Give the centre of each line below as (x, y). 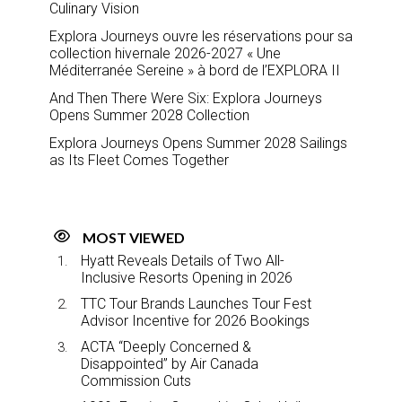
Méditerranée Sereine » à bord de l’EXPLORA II (195, 70)
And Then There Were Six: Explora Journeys (186, 98)
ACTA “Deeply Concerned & (166, 346)
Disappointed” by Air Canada (170, 363)
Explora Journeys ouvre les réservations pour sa (201, 36)
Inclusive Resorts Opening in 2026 (187, 277)
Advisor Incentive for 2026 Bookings (195, 320)
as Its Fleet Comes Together (139, 160)
